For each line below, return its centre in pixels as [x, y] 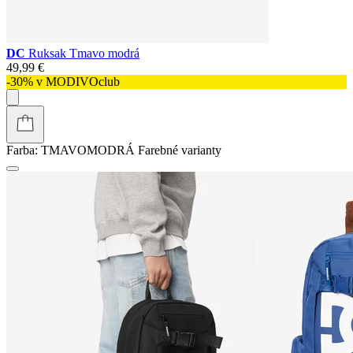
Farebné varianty [180, 150]
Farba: [22, 150]
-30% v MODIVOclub [63, 81]
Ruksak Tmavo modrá [84, 53]
